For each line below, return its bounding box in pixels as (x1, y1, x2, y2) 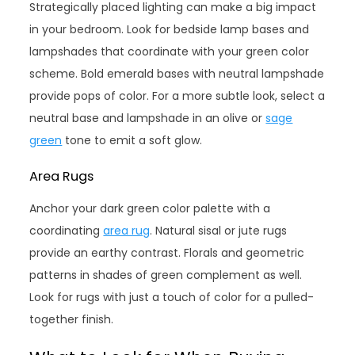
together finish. (29, 311, 114, 328)
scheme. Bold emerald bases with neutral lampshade (29, 66, 325, 82)
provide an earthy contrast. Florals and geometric (29, 245, 305, 261)
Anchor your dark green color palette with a (29, 200, 271, 217)
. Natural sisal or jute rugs (150, 223, 288, 239)
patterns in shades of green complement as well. (29, 267, 303, 284)
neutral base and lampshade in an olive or (29, 110, 266, 127)
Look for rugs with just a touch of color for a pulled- (29, 289, 315, 306)
